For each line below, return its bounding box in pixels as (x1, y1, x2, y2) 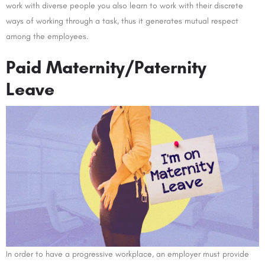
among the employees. (6, 31, 89, 42)
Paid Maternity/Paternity (6, 56, 206, 79)
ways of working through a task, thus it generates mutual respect (6, 16, 238, 27)
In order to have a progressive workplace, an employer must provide (6, 248, 249, 259)
